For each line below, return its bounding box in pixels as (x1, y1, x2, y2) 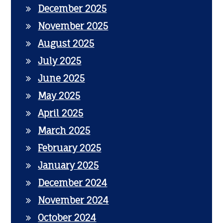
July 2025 (38, 55, 82, 66)
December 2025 (38, 3, 107, 14)
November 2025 (38, 20, 109, 31)
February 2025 (38, 142, 102, 153)
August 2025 (38, 38, 95, 49)
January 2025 (38, 160, 99, 171)
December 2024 (38, 177, 108, 188)
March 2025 (38, 125, 91, 136)
